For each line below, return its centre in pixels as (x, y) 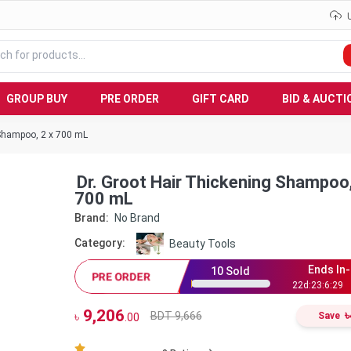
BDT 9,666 (176, 315)
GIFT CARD (221, 98)
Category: (100, 243)
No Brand (137, 218)
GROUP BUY (37, 98)
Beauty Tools (202, 243)
